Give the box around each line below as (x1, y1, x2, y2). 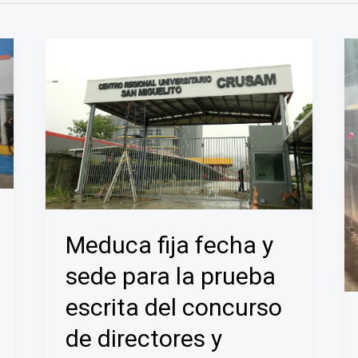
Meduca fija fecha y (66, 231, 274, 260)
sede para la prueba (66, 262, 276, 291)
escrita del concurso (66, 293, 283, 322)
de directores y (66, 324, 223, 353)
